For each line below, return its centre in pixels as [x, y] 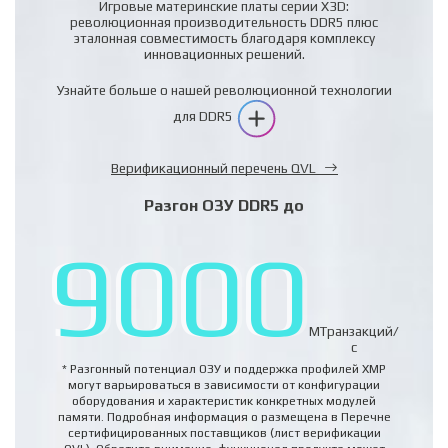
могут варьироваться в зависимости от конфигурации [224, 384]
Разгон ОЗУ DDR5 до [224, 205]
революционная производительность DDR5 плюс [224, 21]
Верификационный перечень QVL [213, 167]
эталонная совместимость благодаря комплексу [224, 37]
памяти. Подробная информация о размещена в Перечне [224, 416]
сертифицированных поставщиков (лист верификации [224, 432]
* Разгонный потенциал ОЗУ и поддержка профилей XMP [224, 368]
